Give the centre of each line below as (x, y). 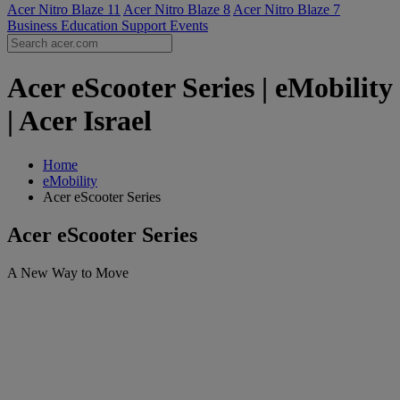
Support (146, 25)
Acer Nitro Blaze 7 (287, 9)
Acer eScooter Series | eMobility (200, 88)
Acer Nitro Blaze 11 (64, 9)
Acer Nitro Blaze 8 (177, 9)
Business (34, 25)
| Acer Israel (79, 121)
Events (189, 25)
